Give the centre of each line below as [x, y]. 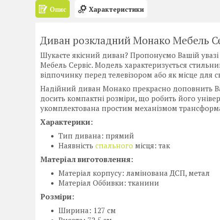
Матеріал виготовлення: [87, 159]
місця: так [151, 146]
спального [114, 146]
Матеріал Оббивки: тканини [109, 183]
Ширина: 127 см [87, 210]
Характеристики [116, 9]
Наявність [77, 146]
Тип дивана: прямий [96, 136]
